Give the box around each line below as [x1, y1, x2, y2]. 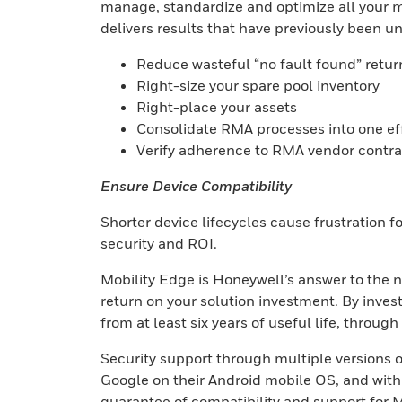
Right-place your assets [136, 98, 297, 116]
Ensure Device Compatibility [100, 177, 292, 195]
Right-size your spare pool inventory [136, 76, 380, 94]
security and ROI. [100, 234, 217, 252]
